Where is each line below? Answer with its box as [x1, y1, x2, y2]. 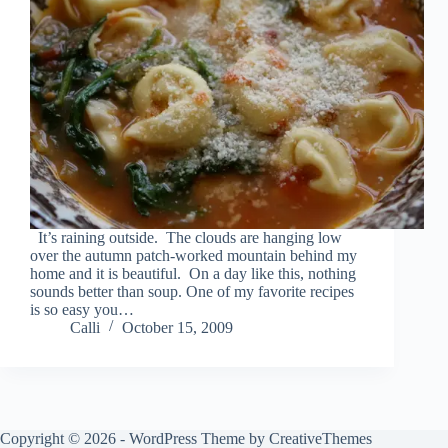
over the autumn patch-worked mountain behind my [30, 247, 357, 265]
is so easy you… [30, 301, 134, 319]
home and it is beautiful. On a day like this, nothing [30, 265, 356, 283]
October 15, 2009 [122, 319, 233, 337]
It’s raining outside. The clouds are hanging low [30, 229, 342, 247]
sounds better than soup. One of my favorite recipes [30, 283, 354, 301]
